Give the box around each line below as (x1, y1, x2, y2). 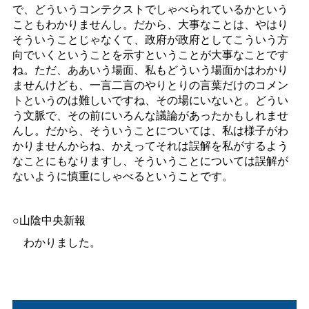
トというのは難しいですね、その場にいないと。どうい (12, 92, 288, 108)
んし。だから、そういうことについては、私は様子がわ (12, 122, 288, 139)
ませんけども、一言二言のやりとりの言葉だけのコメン (12, 77, 288, 93)
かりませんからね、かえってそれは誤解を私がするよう (12, 137, 288, 154)
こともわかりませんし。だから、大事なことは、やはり (12, 16, 288, 32)
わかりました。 (12, 234, 101, 250)
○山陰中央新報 (12, 212, 86, 228)
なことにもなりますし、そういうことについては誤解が (12, 152, 288, 169)
